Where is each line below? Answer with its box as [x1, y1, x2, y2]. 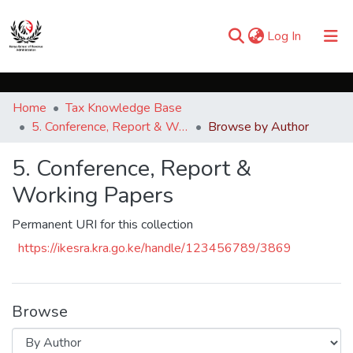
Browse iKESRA [13, 112, 103, 129]
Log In [267, 28, 301, 45]
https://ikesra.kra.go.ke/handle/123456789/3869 [18, 240, 292, 257]
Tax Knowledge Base [65, 99, 182, 117]
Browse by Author [208, 118, 309, 136]
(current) [300, 27, 347, 44]
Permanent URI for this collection [12, 216, 193, 233]
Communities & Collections [13, 80, 158, 98]
